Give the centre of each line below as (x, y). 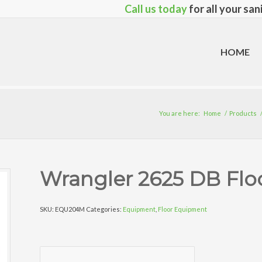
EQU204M (70, 209)
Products (243, 113)
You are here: (180, 113)
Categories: (105, 209)
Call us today (156, 9)
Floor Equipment (183, 209)
